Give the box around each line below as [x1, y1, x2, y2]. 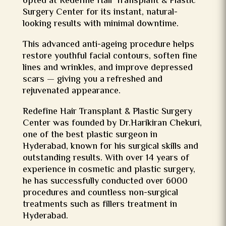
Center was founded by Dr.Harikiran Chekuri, [22, 117, 202, 131]
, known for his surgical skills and [66, 140, 198, 154]
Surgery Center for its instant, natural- [22, 6, 178, 20]
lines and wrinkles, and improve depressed [22, 61, 193, 75]
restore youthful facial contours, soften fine [22, 49, 197, 64]
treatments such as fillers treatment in [22, 198, 177, 212]
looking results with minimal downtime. [22, 17, 179, 31]
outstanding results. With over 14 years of [22, 151, 189, 165]
